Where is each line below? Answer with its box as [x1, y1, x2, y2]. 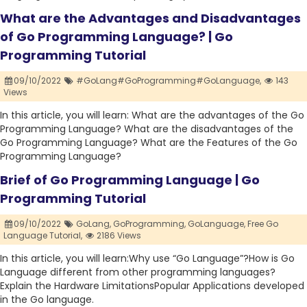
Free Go [247, 218, 278, 230]
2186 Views [95, 230, 142, 242]
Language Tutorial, [3, 230, 82, 242]
